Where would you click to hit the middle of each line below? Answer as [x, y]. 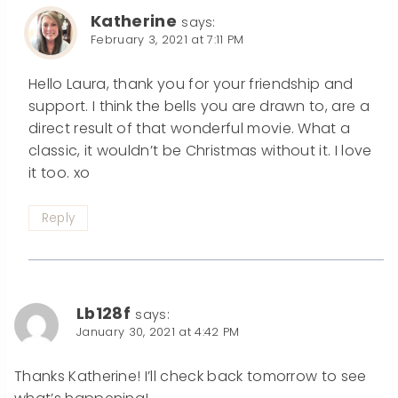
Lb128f [103, 313]
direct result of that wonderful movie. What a [190, 128]
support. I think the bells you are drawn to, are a [199, 106]
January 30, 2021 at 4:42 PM [158, 331]
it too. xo [60, 172]
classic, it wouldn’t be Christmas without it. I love [200, 150]
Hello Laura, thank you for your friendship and [191, 84]
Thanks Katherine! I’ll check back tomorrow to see [191, 376]
